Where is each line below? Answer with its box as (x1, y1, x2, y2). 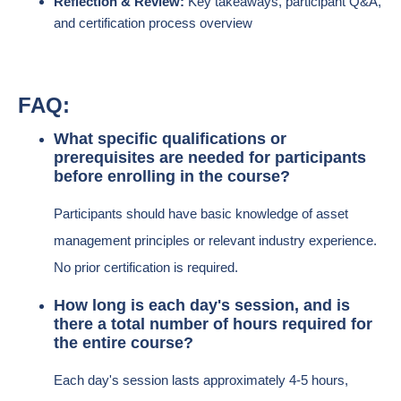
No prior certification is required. (54, 260, 238, 275)
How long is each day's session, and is (54, 296, 350, 314)
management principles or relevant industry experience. (54, 233, 377, 248)
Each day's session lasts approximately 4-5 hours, (54, 372, 348, 388)
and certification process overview (54, 15, 252, 30)
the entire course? (54, 334, 193, 352)
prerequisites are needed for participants (54, 149, 366, 166)
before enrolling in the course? (54, 167, 290, 185)
